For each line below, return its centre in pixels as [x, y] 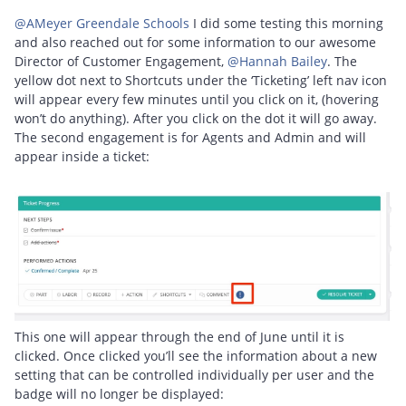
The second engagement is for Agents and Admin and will [190, 137]
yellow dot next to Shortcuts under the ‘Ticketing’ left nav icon [201, 80]
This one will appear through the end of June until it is [179, 337]
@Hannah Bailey [277, 61]
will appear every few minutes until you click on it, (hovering [197, 99]
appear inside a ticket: [82, 156]
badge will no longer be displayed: [119, 394]
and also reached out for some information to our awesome [195, 42]
